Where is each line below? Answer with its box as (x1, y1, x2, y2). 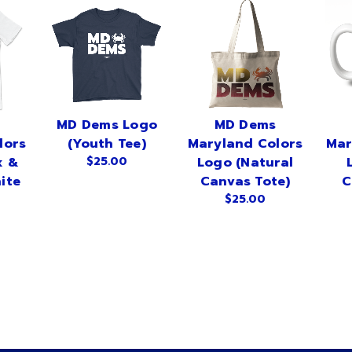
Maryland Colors (187, 134, 303, 154)
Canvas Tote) (200, 172, 291, 192)
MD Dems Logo (57, 115, 157, 135)
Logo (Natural (196, 153, 294, 173)
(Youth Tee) (68, 134, 146, 154)
